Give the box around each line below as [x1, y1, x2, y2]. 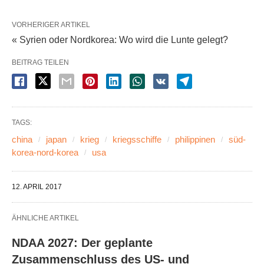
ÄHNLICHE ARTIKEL [12, 214, 79, 222]
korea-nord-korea [12, 147, 78, 157]
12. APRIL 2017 [12, 183, 62, 191]
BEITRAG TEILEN [12, 58, 69, 67]
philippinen [175, 134, 215, 144]
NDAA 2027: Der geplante [12, 236, 153, 249]
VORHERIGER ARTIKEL [12, 21, 90, 29]
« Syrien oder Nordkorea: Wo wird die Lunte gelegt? [12, 35, 228, 45]
